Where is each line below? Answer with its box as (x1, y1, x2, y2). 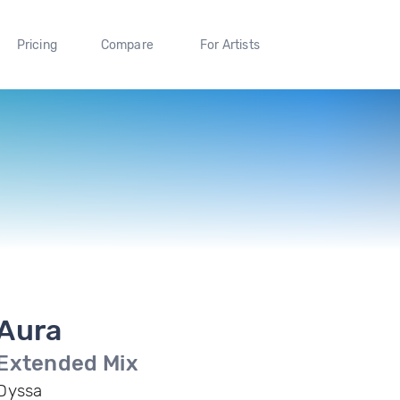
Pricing (16, 37, 57, 53)
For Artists (199, 37, 260, 53)
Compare (100, 37, 154, 53)
